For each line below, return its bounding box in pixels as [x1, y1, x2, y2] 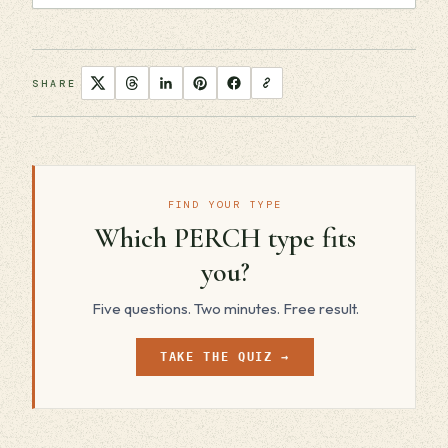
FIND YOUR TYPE [167, 198, 283, 211]
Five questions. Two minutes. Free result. [91, 299, 359, 318]
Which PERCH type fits [94, 221, 356, 255]
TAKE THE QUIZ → [159, 350, 291, 364]
